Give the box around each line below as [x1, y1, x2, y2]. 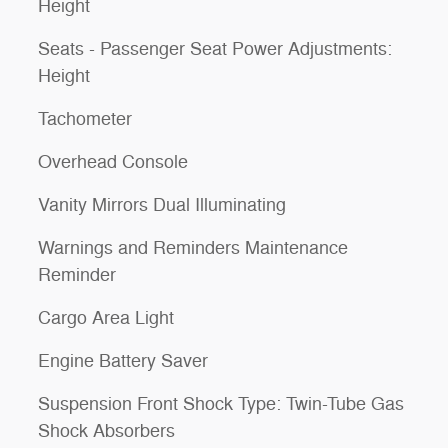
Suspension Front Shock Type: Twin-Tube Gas [38, 393, 405, 415]
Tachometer [38, 108, 132, 130]
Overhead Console [38, 151, 188, 173]
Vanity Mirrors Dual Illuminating [38, 194, 286, 216]
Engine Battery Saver [38, 350, 208, 372]
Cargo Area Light [38, 307, 174, 329]
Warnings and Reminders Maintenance [38, 237, 348, 259]
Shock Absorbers [38, 420, 175, 442]
